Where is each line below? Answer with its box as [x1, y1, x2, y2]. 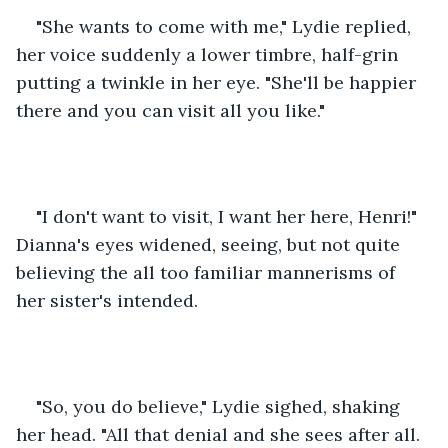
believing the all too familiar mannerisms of [16, 260, 400, 284]
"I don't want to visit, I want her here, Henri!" [36, 204, 422, 228]
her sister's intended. [16, 288, 203, 312]
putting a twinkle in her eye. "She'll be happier [16, 70, 421, 94]
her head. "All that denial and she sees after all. [16, 422, 425, 446]
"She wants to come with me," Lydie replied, [36, 14, 416, 38]
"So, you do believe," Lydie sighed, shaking [36, 394, 405, 418]
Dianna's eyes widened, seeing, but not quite [16, 232, 405, 256]
